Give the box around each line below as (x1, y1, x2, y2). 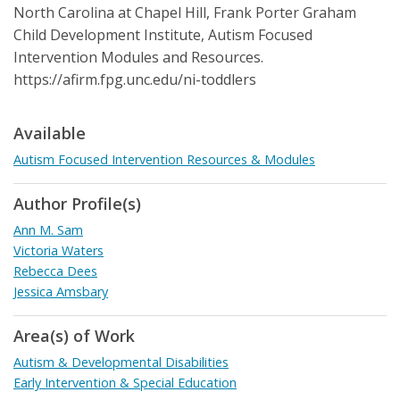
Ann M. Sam (13, 221, 83, 239)
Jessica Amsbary (13, 283, 108, 301)
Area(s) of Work (13, 325, 135, 347)
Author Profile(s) (13, 193, 141, 215)
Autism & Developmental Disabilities (13, 354, 229, 371)
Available (13, 122, 86, 145)
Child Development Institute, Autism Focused (13, 25, 312, 46)
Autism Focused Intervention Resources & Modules (13, 151, 315, 169)
